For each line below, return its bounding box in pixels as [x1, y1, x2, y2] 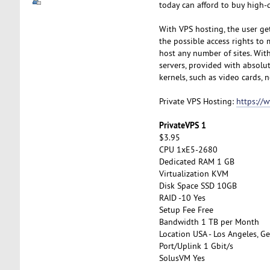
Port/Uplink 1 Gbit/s [159, 240, 233, 251]
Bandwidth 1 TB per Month [159, 216, 259, 227]
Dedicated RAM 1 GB [159, 155, 234, 167]
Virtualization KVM [159, 168, 228, 179]
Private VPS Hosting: [159, 95, 236, 107]
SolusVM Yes [159, 252, 205, 263]
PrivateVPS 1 [159, 119, 206, 131]
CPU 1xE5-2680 [159, 143, 218, 155]
